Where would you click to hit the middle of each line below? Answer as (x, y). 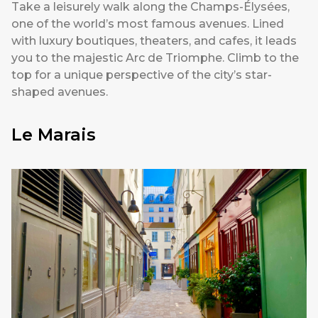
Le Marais (54, 135)
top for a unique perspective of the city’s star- (142, 75)
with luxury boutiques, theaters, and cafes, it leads (154, 41)
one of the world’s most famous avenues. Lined (148, 24)
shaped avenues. (60, 92)
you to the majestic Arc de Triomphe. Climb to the (155, 58)
